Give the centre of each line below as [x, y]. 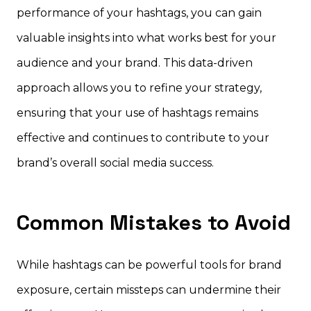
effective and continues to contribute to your [143, 137]
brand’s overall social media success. [115, 162]
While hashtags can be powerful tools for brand [149, 264]
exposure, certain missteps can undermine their [149, 289]
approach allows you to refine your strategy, [139, 87]
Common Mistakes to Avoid [154, 222]
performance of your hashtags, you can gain [139, 12]
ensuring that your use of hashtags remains [137, 112]
